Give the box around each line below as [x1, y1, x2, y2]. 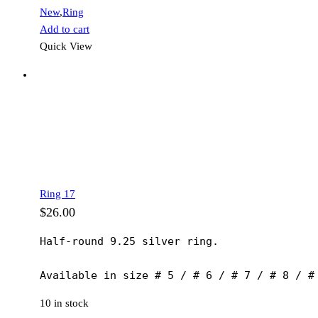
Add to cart [40, 23, 89, 35]
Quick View [40, 40, 92, 53]
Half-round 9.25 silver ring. [40, 235, 219, 248]
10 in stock [40, 297, 89, 309]
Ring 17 [40, 188, 75, 200]
